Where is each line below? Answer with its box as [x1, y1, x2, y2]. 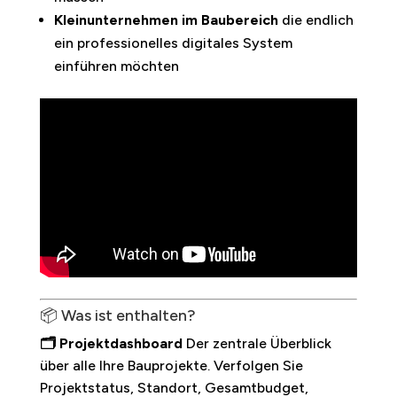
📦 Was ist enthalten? [39, 305, 196, 325]
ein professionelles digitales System [53, 34, 292, 51]
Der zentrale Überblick [182, 334, 331, 352]
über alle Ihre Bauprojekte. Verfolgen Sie [39, 356, 303, 374]
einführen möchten [53, 57, 179, 74]
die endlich [277, 11, 354, 28]
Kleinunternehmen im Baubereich [53, 11, 278, 28]
